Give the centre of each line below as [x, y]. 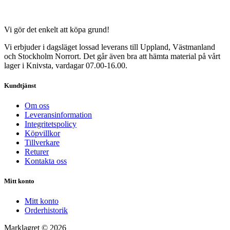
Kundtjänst [20, 85]
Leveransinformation [58, 115]
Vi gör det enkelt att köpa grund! [57, 29]
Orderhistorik [46, 210]
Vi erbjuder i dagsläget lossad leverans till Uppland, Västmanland [110, 47]
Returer [37, 152]
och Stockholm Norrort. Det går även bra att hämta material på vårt [112, 56]
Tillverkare [42, 143]
